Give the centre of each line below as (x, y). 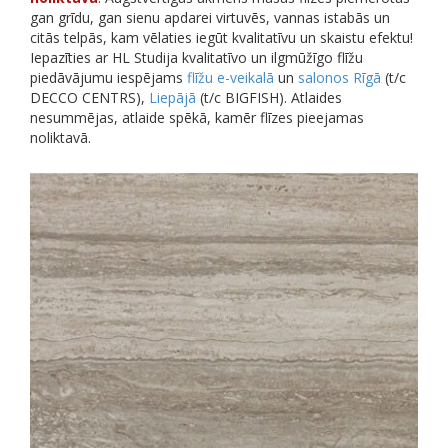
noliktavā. (60, 138)
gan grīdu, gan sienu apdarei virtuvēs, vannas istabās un (210, 18)
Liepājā (172, 98)
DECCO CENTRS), (89, 98)
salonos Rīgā (339, 78)
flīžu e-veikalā (230, 78)
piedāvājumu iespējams (108, 78)
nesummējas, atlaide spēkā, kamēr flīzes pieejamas (197, 118)
